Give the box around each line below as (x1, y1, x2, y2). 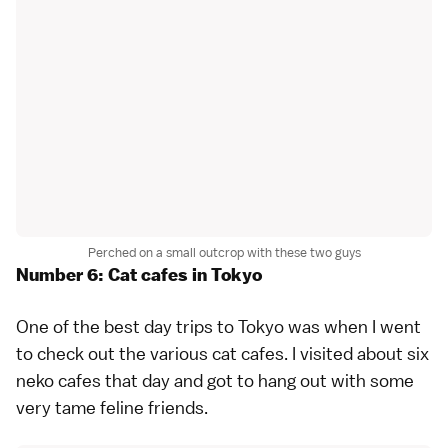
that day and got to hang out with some (101, 368, 414, 392)
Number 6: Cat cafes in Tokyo (16, 263, 262, 286)
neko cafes (16, 368, 101, 392)
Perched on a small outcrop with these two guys (87, 243, 361, 261)
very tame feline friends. (16, 395, 208, 419)
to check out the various (16, 341, 212, 365)
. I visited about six (284, 341, 429, 365)
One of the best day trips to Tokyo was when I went (16, 314, 421, 338)
